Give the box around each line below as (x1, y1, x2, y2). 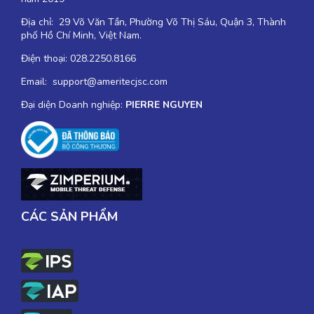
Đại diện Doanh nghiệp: (21, 97, 125, 111)
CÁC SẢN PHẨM (21, 207, 118, 225)
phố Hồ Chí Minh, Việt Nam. (21, 28, 142, 42)
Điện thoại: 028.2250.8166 (21, 51, 136, 65)
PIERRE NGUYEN (125, 97, 203, 111)
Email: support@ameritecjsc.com (21, 74, 168, 88)
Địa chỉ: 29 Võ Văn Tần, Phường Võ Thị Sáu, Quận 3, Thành (21, 15, 286, 29)
